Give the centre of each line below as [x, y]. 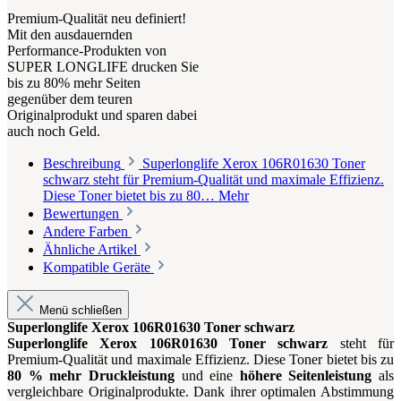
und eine [207, 376]
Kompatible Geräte [98, 268]
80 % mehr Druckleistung [91, 376]
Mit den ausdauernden [70, 35]
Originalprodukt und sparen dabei [102, 115]
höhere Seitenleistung [306, 376]
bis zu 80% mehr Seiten [74, 83]
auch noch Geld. [54, 132]
